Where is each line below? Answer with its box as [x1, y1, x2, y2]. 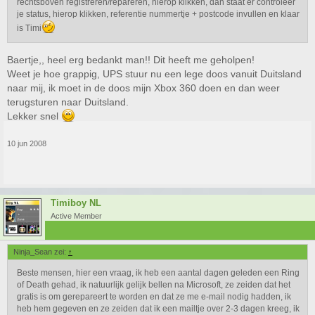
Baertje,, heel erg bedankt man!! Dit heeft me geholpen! [7, 54, 255, 65]
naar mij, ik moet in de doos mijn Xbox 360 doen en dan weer [7, 82, 280, 94]
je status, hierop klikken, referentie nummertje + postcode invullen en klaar [17, 9, 300, 19]
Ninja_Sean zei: [13, 247, 68, 256]
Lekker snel [7, 110, 61, 122]
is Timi [17, 23, 41, 33]
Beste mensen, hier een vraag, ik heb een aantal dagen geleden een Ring [17, 268, 300, 278]
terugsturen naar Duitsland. [7, 96, 129, 108]
